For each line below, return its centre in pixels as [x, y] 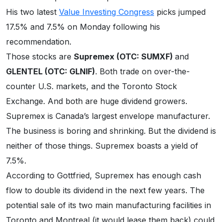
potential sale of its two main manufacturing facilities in [109, 205]
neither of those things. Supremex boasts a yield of [102, 146]
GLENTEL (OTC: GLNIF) [51, 72]
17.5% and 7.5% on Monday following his [83, 27]
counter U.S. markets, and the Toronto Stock [91, 86]
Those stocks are [40, 57]
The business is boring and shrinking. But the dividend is [111, 131]
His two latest [32, 12]
